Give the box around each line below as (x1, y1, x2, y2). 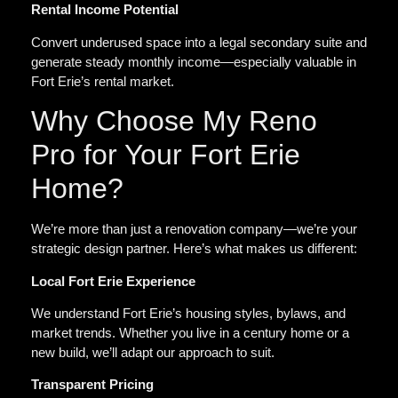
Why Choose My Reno (31, 105, 317, 138)
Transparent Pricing (31, 377, 154, 393)
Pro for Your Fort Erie (31, 139, 300, 171)
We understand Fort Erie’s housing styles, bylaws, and (31, 305, 346, 321)
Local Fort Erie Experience (31, 273, 195, 289)
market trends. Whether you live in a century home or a (31, 324, 349, 340)
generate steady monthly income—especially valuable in (31, 53, 356, 69)
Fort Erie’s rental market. (31, 73, 174, 89)
